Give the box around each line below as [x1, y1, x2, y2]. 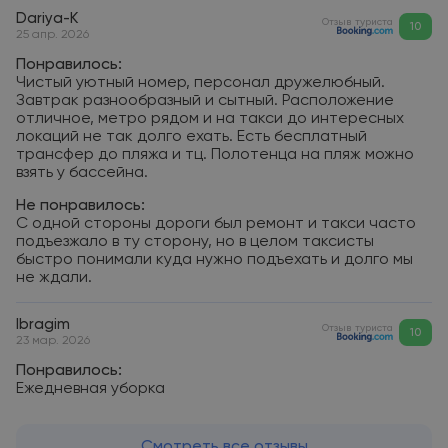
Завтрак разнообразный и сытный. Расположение [16, 93, 394, 109]
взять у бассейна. [16, 165, 148, 181]
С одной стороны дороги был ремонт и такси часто [16, 216, 416, 232]
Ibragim [16, 317, 70, 332]
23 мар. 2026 [16, 335, 90, 347]
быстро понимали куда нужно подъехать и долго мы [16, 252, 413, 268]
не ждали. [16, 270, 92, 286]
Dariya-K [16, 11, 78, 26]
